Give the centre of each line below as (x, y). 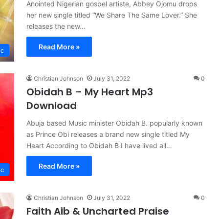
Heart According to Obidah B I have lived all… (99, 145)
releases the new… (56, 26)
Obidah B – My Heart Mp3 (90, 92)
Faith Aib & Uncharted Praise (98, 211)
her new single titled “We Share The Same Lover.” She (112, 15)
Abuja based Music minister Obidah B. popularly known (114, 123)
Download (52, 106)
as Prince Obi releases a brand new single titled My (108, 134)
